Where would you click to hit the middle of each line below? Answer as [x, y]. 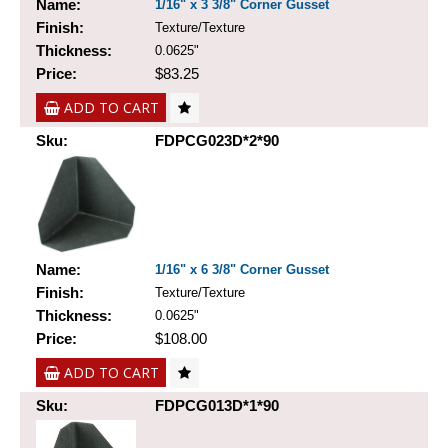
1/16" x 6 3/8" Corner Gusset [242, 270]
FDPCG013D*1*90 [217, 406]
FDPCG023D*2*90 [217, 141]
